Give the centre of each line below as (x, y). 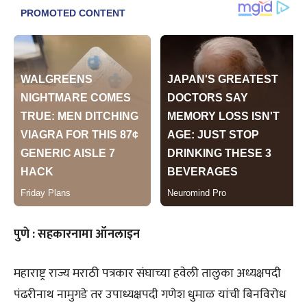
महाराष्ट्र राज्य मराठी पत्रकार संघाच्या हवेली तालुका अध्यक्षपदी (147, 273)
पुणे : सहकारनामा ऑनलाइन (77, 234)
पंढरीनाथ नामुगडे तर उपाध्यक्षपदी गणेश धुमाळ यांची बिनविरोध (150, 295)
